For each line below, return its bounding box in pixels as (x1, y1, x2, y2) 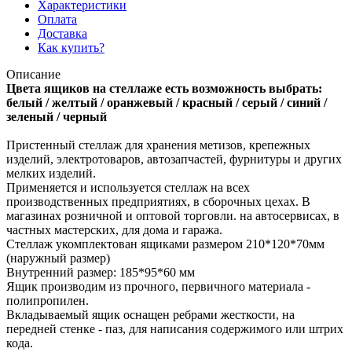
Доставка (38, 26, 87, 40)
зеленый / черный (6, 109, 107, 123)
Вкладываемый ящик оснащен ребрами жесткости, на (6, 307, 295, 321)
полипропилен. (6, 293, 89, 307)
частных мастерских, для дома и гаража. (6, 222, 222, 236)
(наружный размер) (6, 251, 110, 265)
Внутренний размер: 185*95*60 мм (6, 265, 195, 279)
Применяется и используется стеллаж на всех (6, 180, 250, 194)
